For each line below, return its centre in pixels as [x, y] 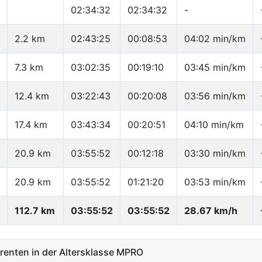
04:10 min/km [214, 125]
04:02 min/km [215, 39]
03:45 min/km [215, 68]
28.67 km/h [211, 211]
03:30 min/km [215, 154]
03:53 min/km [215, 182]
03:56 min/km [215, 96]
